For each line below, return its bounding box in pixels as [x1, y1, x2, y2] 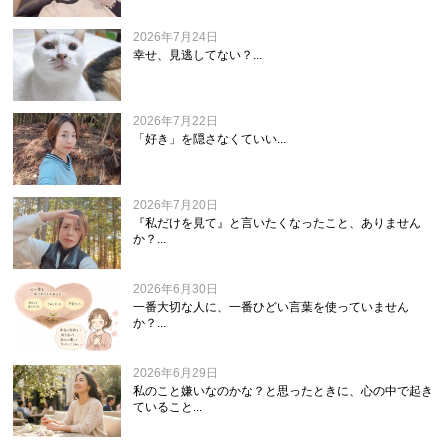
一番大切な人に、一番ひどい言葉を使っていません [133, 300, 410, 315]
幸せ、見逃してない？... [133, 48, 263, 63]
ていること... [133, 400, 203, 415]
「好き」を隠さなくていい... [133, 132, 287, 147]
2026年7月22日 [133, 114, 219, 129]
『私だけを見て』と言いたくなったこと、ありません [133, 216, 422, 231]
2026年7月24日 [133, 30, 219, 45]
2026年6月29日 [133, 366, 219, 381]
